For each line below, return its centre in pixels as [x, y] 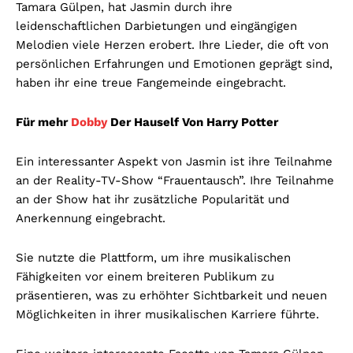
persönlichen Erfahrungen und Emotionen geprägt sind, [174, 64]
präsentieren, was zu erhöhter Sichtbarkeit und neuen [171, 296]
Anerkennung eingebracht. [91, 219]
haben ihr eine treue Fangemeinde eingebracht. [151, 83]
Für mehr [43, 123]
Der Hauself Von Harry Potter [193, 123]
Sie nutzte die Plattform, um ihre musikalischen [153, 258]
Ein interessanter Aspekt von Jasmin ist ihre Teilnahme [174, 162]
